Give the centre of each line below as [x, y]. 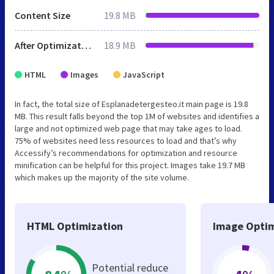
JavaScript [144, 74]
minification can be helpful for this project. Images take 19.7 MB [130, 165]
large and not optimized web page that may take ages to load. [128, 128]
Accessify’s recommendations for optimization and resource [126, 153]
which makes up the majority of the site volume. [102, 177]
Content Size [43, 15]
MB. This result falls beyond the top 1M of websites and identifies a [137, 116]
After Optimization [86, 45]
